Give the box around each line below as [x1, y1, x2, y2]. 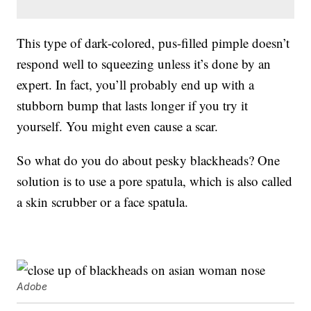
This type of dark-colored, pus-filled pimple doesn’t [17, 34, 290, 52]
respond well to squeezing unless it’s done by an [17, 55, 271, 73]
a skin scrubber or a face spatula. [17, 193, 189, 211]
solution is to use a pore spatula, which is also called [17, 172, 293, 190]
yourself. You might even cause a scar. [17, 117, 219, 135]
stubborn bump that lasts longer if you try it [17, 96, 249, 115]
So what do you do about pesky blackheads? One [17, 151, 280, 169]
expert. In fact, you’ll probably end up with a [17, 76, 255, 94]
